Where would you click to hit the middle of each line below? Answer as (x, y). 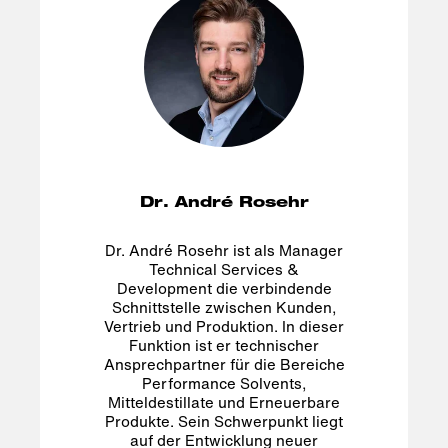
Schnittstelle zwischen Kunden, (224, 307)
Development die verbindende (224, 288)
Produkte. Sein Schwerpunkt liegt (224, 421)
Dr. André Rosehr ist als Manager (224, 250)
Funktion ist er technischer (224, 345)
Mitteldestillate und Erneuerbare (224, 402)
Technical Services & (224, 269)
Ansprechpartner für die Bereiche (224, 364)
